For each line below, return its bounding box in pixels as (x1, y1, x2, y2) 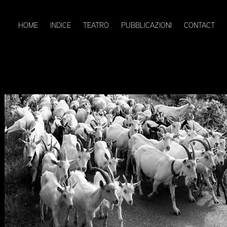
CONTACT (183, 20, 215, 30)
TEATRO (83, 20, 109, 30)
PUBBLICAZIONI (121, 20, 172, 30)
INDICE (50, 20, 71, 30)
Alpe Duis (22, 108, 81, 128)
